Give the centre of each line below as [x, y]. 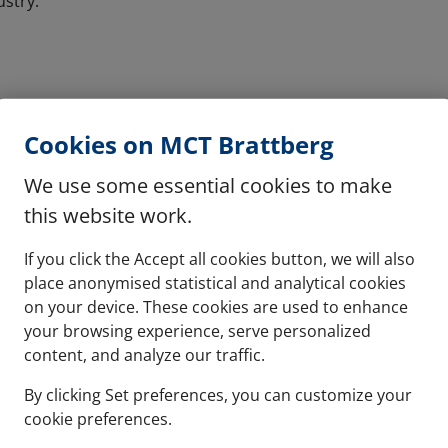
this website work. [108, 215]
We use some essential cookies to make [208, 185]
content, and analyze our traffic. [144, 354]
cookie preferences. [98, 418]
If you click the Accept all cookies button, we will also [219, 258]
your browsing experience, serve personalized [197, 330]
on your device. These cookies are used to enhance [216, 306]
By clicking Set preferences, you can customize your [218, 394]
